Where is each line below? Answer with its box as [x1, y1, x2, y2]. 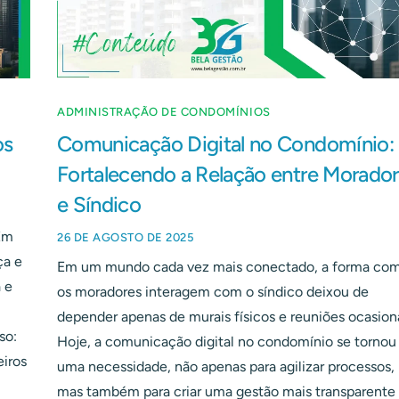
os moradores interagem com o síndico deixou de [57, 282, 369, 300]
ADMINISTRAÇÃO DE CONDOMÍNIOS [57, 104, 271, 118]
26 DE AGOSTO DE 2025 [57, 230, 194, 244]
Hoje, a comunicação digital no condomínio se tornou [57, 332, 396, 350]
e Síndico [57, 191, 142, 217]
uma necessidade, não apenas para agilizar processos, [57, 357, 395, 375]
